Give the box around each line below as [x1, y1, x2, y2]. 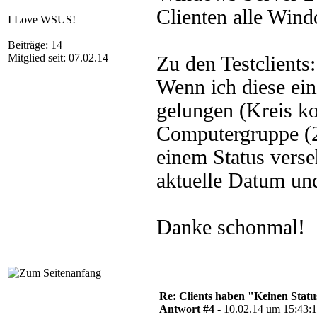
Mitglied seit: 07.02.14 [8, 52, 108, 64]
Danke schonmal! [156, 216, 305, 238]
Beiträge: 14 [8, 39, 62, 51]
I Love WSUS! [8, 13, 76, 25]
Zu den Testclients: [156, 52, 316, 75]
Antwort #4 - [159, 303, 224, 315]
